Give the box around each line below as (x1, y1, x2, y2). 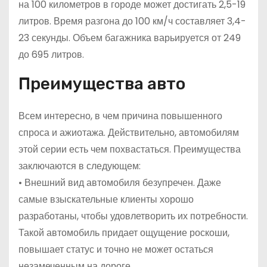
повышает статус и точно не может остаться (18, 243, 213, 257)
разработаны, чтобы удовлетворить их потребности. (18, 209, 248, 223)
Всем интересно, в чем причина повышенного (18, 109, 222, 123)
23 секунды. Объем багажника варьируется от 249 (18, 31, 241, 45)
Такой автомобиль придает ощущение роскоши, (18, 226, 229, 240)
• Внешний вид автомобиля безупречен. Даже (18, 176, 221, 190)
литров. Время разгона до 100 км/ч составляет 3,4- (18, 14, 246, 29)
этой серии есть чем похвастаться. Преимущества (18, 142, 241, 157)
